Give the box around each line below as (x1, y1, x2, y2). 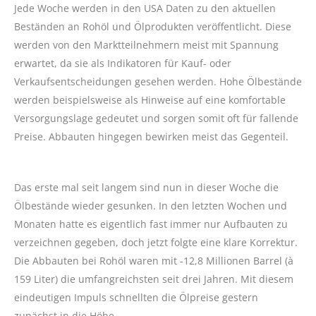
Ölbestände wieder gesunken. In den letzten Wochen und (14, 199, 287, 213)
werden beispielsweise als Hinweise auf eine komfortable (14, 93, 286, 107)
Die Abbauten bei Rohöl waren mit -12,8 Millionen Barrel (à (14, 254, 293, 268)
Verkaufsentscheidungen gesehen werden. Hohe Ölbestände (14, 75, 302, 89)
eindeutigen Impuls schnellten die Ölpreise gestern (14, 291, 258, 305)
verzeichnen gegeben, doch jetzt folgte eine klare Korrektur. (14, 236, 298, 250)
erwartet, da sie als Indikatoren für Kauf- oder (14, 56, 231, 71)
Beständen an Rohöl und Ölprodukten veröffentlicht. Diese (14, 20, 291, 34)
